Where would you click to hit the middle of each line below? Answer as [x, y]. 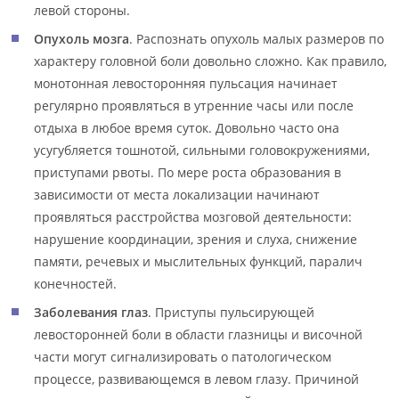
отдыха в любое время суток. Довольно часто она [187, 128]
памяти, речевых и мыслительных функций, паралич [199, 261]
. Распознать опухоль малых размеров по [257, 39]
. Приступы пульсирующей [232, 312]
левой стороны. [82, 10]
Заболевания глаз [91, 312]
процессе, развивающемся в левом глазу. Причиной [197, 379]
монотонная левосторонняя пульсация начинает [186, 83]
